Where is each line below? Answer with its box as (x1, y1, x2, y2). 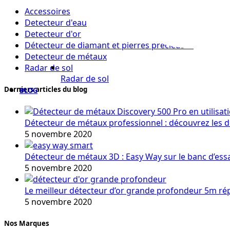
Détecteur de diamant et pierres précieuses (25, 40, 194, 51)
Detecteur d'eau (25, 17, 87, 29)
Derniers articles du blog (4, 85, 87, 94)
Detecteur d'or (25, 28, 81, 40)
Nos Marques (4, 218, 49, 228)
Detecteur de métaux (25, 51, 107, 63)
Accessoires (25, 6, 70, 17)
